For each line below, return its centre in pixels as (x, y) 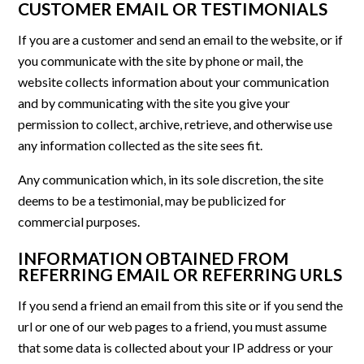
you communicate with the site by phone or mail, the (161, 61)
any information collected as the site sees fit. (141, 145)
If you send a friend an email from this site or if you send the (181, 305)
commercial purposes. (79, 222)
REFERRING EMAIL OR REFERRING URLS (180, 275)
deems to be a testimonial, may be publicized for (152, 201)
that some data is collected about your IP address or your (176, 348)
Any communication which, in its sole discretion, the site (171, 180)
